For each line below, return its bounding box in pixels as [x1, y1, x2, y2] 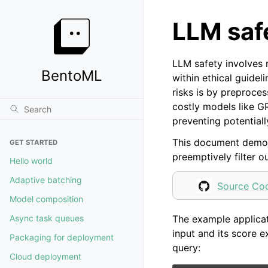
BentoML [41, 67, 102, 84]
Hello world [10, 156, 53, 166]
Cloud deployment [10, 251, 81, 261]
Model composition [10, 194, 83, 204]
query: [172, 241, 200, 254]
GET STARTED [10, 138, 57, 147]
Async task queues [10, 213, 84, 223]
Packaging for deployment [10, 232, 114, 242]
